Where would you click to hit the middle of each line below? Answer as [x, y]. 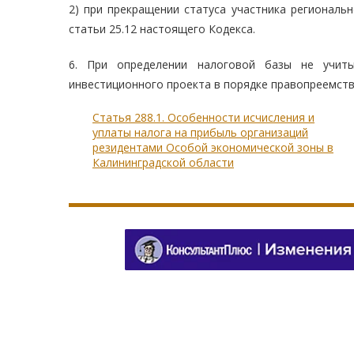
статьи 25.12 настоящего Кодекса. [162, 29]
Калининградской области [163, 163]
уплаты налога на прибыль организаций [200, 133]
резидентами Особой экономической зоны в [213, 148]
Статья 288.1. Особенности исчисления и [203, 118]
